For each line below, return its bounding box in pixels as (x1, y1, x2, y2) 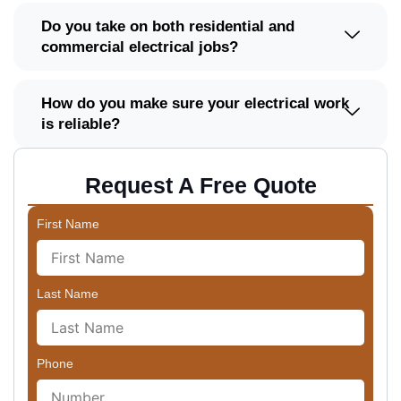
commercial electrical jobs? (41, 38, 238, 55)
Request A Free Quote (84, 172, 317, 198)
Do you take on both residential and (41, 17, 294, 35)
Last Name (37, 286, 98, 301)
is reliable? (41, 115, 120, 132)
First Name (37, 216, 99, 231)
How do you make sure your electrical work (41, 94, 349, 112)
